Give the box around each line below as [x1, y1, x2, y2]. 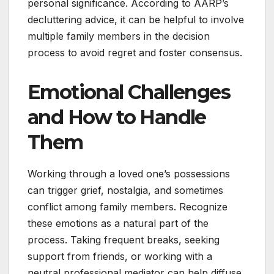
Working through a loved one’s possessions [28, 167, 230, 180]
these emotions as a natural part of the [28, 217, 209, 229]
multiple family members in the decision [28, 29, 210, 42]
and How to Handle [28, 105, 206, 129]
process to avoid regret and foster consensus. [28, 46, 242, 59]
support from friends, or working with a [28, 250, 212, 262]
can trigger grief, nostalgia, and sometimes [28, 183, 223, 196]
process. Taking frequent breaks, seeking [28, 233, 220, 246]
